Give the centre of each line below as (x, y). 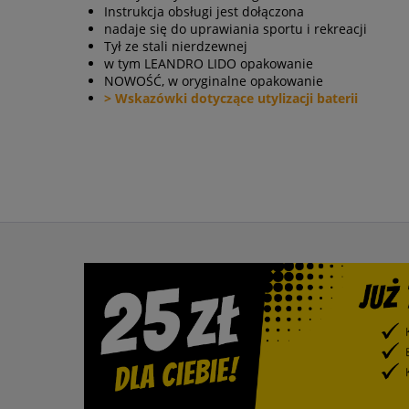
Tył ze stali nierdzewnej (176, 47)
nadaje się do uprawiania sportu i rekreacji (236, 29)
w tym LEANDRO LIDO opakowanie (209, 64)
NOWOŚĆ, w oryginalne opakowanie (214, 81)
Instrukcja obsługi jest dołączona (204, 12)
